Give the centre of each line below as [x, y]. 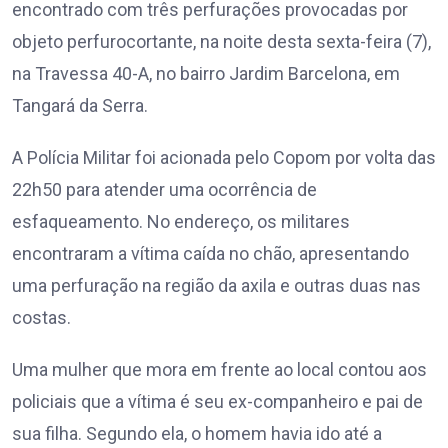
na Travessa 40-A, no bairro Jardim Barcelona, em [206, 73]
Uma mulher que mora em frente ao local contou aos [219, 369]
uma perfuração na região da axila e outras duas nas [216, 285]
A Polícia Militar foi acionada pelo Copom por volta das [224, 157]
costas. [41, 317]
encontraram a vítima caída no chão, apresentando [210, 253]
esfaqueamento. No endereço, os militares [181, 221]
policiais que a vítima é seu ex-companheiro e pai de [217, 401]
